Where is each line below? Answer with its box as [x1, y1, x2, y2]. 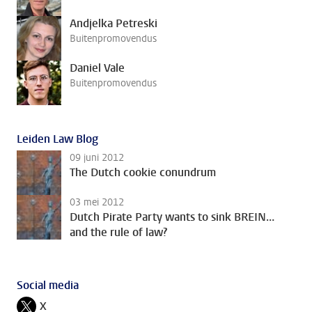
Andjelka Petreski [70, 16, 157, 31]
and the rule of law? [70, 225, 167, 240]
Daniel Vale [70, 61, 125, 75]
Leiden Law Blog [17, 131, 98, 146]
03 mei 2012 [70, 196, 124, 209]
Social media [17, 277, 79, 292]
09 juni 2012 [70, 151, 124, 164]
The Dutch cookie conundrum [70, 165, 216, 180]
